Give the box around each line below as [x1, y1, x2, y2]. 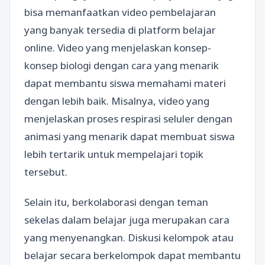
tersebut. [24, 165, 67, 179]
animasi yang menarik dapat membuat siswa [24, 130, 235, 143]
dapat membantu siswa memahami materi [24, 76, 226, 90]
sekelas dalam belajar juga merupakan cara [24, 213, 230, 227]
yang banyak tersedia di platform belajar [24, 23, 216, 37]
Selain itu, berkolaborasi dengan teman [24, 195, 208, 209]
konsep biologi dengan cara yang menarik [24, 59, 219, 72]
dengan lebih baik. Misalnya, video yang [24, 94, 209, 108]
